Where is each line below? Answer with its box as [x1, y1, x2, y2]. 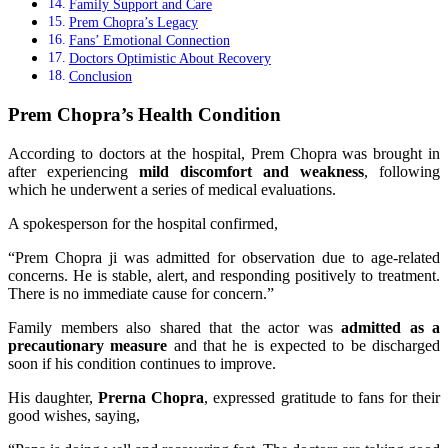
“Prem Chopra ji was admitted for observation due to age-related [8, 248, 440, 266]
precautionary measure [8, 336, 168, 354]
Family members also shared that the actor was [8, 318, 341, 336]
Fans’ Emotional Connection [68, 32, 230, 49]
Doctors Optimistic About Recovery [68, 50, 271, 67]
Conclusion [68, 68, 132, 85]
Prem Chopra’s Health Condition [8, 103, 281, 125]
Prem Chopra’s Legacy [68, 14, 198, 31]
